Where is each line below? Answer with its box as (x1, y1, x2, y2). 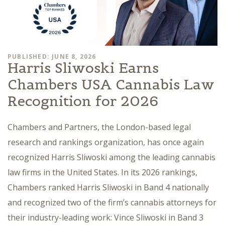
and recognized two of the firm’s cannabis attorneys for (8, 196, 216, 208)
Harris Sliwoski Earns (8, 58, 159, 77)
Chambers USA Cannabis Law (8, 75, 214, 93)
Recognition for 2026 (8, 91, 158, 110)
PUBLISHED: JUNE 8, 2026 (8, 52, 96, 61)
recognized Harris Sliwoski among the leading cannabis (8, 151, 215, 163)
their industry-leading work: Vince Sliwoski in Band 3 (8, 211, 203, 223)
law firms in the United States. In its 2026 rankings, (8, 166, 197, 178)
